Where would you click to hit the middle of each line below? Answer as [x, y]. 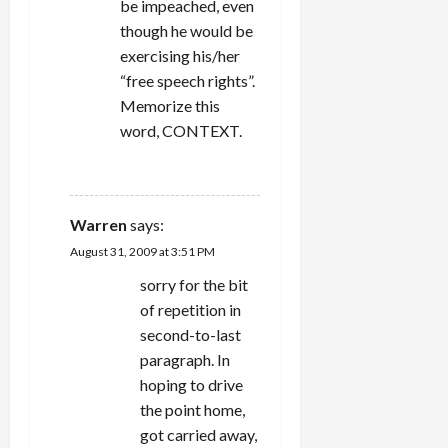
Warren [98, 225]
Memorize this [170, 106]
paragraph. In [185, 360]
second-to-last [190, 335]
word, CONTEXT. [181, 131]
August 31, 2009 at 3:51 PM [142, 252]
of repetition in [190, 310]
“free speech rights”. [187, 81]
